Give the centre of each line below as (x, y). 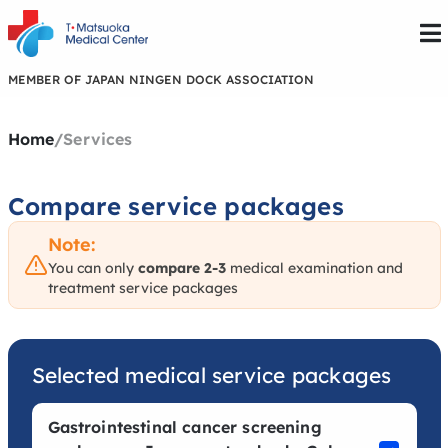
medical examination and (314, 267)
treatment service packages (142, 287)
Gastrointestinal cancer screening (184, 426)
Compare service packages (176, 205)
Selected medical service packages (211, 374)
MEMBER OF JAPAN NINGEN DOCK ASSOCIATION (160, 79)
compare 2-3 (181, 267)
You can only (92, 267)
